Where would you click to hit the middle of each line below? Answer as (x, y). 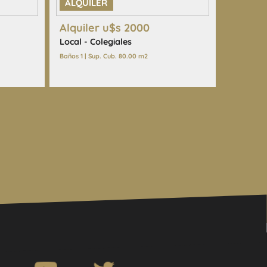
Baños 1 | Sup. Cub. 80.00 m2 (103, 56)
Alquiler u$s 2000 (104, 28)
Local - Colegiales (95, 42)
